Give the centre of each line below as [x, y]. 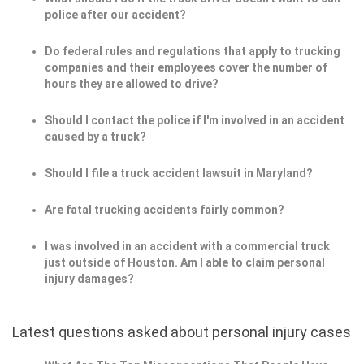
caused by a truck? [95, 137]
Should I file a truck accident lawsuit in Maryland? [179, 173]
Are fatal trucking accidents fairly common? [165, 210]
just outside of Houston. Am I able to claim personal [185, 263]
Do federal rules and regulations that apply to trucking [193, 52]
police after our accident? [115, 15]
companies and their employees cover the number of [186, 68]
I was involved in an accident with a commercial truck [187, 247]
